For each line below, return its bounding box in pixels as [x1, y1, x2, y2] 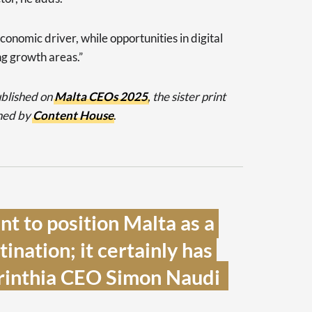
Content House [33, 108, 114, 123]
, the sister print [148, 89, 226, 104]
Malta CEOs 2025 [54, 89, 148, 104]
